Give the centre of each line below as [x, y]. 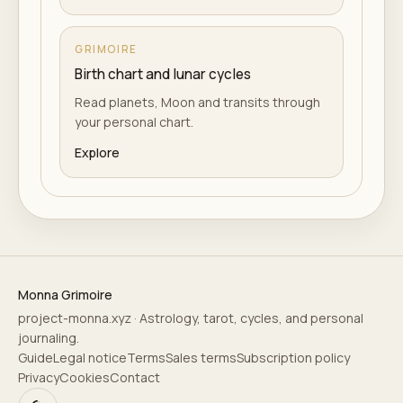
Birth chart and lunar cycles [163, 74]
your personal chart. [134, 122]
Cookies [85, 377]
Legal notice [90, 358]
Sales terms [201, 358]
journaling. [49, 338]
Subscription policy [293, 358]
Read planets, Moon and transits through [197, 102]
